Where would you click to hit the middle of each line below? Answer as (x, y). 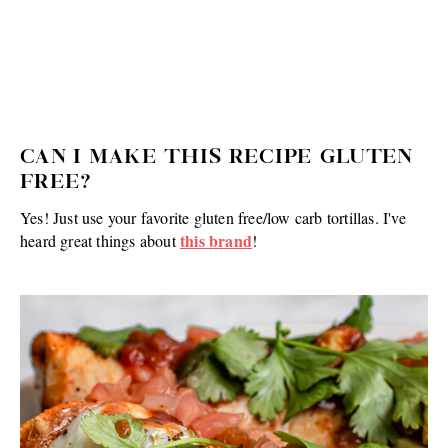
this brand (216, 240)
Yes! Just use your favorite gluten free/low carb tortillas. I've (213, 217)
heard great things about (100, 240)
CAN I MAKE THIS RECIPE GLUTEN (217, 157)
